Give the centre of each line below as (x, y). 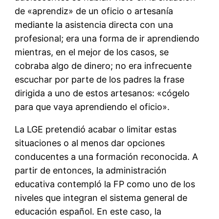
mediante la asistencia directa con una (94, 25)
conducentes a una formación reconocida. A (107, 157)
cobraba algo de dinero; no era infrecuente (103, 66)
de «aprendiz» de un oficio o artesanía (94, 11)
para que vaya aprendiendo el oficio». (92, 107)
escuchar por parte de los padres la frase (100, 80)
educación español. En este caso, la (88, 212)
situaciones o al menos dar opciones (90, 143)
